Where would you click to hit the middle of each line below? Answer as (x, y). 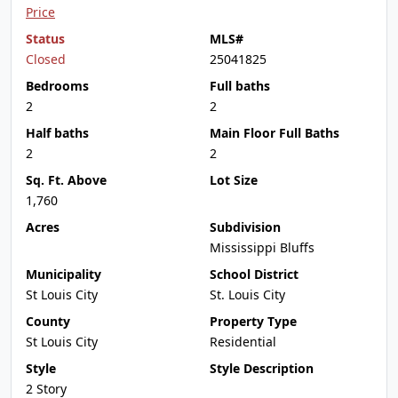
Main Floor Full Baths (275, 133)
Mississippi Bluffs (262, 247)
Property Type (253, 321)
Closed (46, 59)
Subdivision (245, 227)
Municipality (64, 274)
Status (45, 39)
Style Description (262, 368)
